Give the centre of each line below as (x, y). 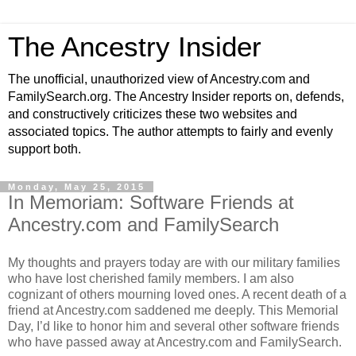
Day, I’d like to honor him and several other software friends (174, 326)
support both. (44, 149)
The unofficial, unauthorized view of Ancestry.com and (159, 79)
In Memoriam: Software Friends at (151, 202)
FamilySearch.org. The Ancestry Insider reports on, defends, (176, 97)
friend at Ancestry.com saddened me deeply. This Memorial (173, 310)
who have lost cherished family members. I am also (151, 278)
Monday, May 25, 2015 (77, 187)
